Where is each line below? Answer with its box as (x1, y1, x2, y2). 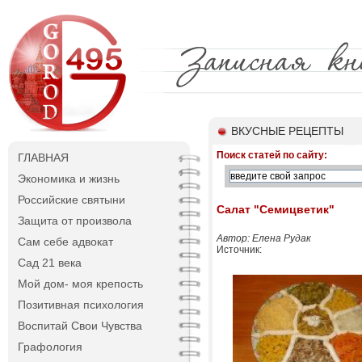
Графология (18, 340, 82, 353)
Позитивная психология (18, 298, 144, 311)
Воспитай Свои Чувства (18, 319, 142, 332)
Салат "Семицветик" (217, 203, 335, 216)
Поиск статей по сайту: (217, 149, 327, 161)
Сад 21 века (18, 256, 82, 269)
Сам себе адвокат (18, 235, 113, 248)
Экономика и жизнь (18, 172, 120, 185)
